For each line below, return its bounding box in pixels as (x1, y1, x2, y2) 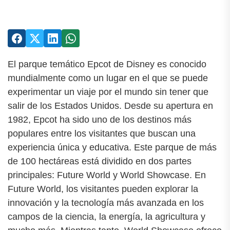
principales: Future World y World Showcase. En (8, 170, 206, 180)
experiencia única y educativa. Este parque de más (8, 142, 217, 152)
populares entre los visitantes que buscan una (8, 128, 196, 139)
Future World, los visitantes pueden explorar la (8, 184, 198, 194)
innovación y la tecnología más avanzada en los (8, 198, 204, 208)
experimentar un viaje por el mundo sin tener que (8, 87, 208, 97)
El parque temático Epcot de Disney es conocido (8, 59, 206, 69)
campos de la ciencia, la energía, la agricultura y (8, 212, 205, 222)
